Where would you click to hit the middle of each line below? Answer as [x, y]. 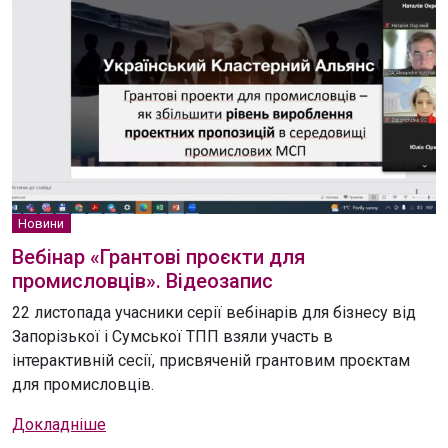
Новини [41, 223]
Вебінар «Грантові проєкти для [158, 256]
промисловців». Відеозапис [142, 280]
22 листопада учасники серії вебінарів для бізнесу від [214, 312]
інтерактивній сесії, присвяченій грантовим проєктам [211, 360]
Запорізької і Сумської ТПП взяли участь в [172, 336]
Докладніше [59, 424]
